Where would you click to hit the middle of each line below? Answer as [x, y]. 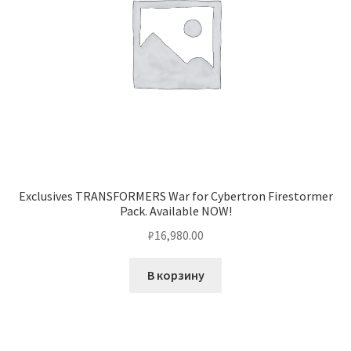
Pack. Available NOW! [175, 211]
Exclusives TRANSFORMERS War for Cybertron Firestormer [175, 196]
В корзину [175, 275]
